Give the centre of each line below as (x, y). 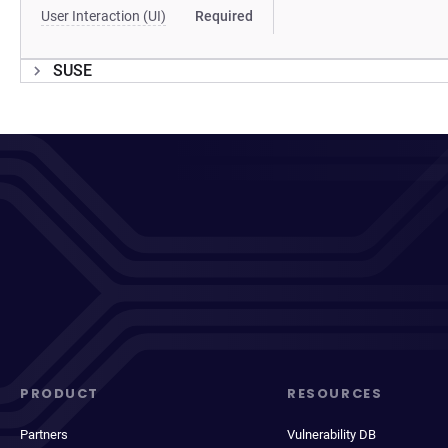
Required (224, 16)
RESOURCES (335, 393)
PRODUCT (59, 393)
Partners (44, 434)
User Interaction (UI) (103, 16)
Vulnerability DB (332, 434)
